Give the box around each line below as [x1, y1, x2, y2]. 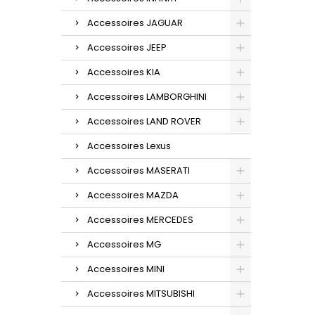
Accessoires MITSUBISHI [87, 286, 195, 300]
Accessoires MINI [87, 262, 165, 276]
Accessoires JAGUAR [87, 15, 183, 30]
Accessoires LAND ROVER [87, 114, 201, 128]
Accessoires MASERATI [87, 163, 190, 177]
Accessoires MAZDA [87, 188, 179, 202]
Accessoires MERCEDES [87, 212, 193, 226]
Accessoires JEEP [87, 40, 167, 54]
